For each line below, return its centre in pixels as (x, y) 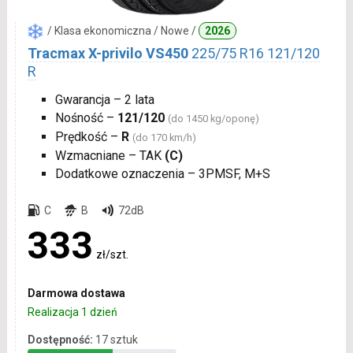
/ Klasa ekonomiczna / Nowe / (123, 31)
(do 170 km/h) (164, 138)
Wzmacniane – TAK (110, 156)
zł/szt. (112, 255)
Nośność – (86, 118)
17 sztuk (116, 340)
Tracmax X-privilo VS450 (108, 54)
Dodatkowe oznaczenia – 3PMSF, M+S (162, 174)
